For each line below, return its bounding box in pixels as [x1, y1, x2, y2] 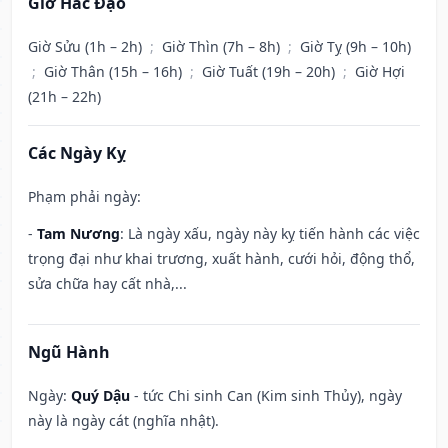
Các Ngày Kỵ [28, 142, 126, 165]
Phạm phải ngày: [28, 187, 141, 207]
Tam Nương [37, 224, 120, 244]
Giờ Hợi [355, 62, 405, 82]
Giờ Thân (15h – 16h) [44, 62, 186, 82]
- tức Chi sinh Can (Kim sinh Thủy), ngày [130, 386, 402, 406]
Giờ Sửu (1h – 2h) [28, 37, 146, 57]
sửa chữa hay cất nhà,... [28, 274, 187, 294]
